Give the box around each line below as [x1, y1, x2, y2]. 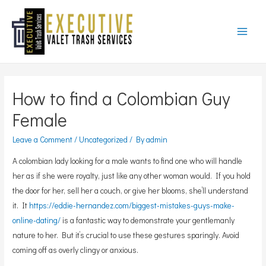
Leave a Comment [12, 134, 73, 145]
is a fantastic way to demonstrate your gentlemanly [61, 214, 235, 226]
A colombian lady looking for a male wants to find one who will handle [12, 155, 243, 166]
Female [12, 108, 68, 132]
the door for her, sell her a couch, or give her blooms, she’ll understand [12, 185, 249, 196]
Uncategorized [79, 134, 128, 145]
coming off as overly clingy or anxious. [12, 244, 139, 255]
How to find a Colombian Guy [12, 87, 230, 110]
